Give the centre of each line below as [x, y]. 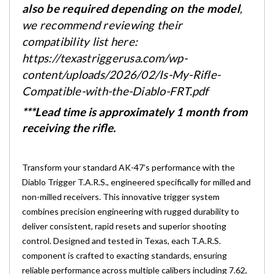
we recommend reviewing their [102, 25]
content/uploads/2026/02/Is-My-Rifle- [121, 74]
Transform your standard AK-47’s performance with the [128, 167]
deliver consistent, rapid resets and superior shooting [124, 226]
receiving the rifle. [69, 128]
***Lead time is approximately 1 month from [135, 112]
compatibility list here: [80, 41]
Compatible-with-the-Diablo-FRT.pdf [115, 91]
